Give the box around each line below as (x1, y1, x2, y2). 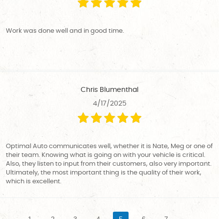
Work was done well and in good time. (6, 27, 124, 34)
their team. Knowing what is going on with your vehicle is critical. (6, 152, 205, 158)
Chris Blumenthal (81, 86, 138, 93)
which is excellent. (6, 178, 62, 185)
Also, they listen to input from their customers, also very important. (6, 160, 212, 167)
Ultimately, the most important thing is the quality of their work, (6, 169, 201, 176)
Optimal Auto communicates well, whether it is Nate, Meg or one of (6, 143, 213, 150)
